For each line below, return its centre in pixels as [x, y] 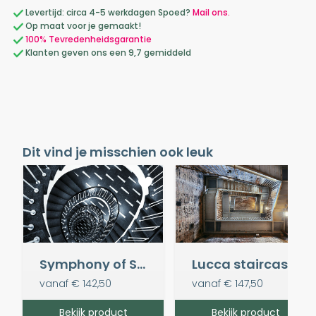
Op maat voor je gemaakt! [82, 25]
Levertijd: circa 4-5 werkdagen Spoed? [108, 12]
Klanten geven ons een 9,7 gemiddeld [107, 52]
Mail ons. [211, 12]
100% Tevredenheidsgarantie [89, 39]
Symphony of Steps [141, 265]
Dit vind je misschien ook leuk [118, 152]
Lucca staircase [244, 265]
